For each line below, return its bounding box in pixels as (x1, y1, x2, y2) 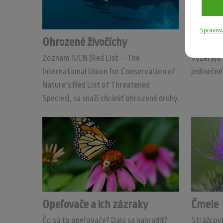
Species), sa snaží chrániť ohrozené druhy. (42, 94, 179, 103)
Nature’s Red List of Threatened (42, 80, 150, 90)
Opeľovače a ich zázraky (42, 198, 148, 211)
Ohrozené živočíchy (42, 36, 127, 49)
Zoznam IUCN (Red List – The (42, 53, 140, 63)
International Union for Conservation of (42, 67, 175, 76)
